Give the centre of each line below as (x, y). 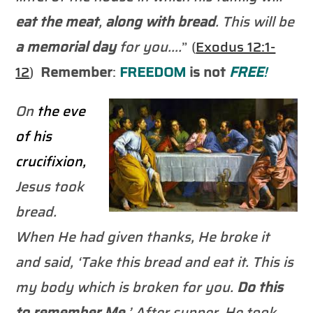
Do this (260, 287)
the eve (61, 111)
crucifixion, (51, 161)
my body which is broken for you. (126, 287)
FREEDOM (153, 72)
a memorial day (66, 46)
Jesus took (50, 186)
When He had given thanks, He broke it (143, 236)
